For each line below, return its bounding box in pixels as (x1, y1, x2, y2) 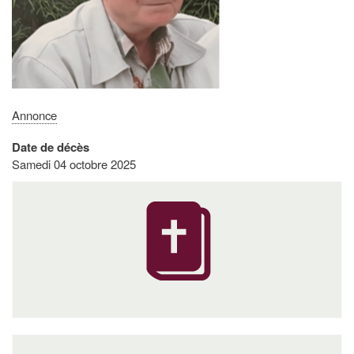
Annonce (12, 107, 57, 124)
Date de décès (12, 138, 89, 156)
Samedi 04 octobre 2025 (12, 156, 136, 173)
